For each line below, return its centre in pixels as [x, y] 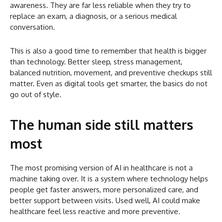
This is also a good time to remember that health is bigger [108, 51]
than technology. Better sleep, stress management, [96, 62]
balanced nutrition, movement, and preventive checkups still [111, 73]
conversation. [32, 27]
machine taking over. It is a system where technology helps [109, 179]
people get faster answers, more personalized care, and [104, 190]
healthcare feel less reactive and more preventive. [95, 212]
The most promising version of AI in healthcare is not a [101, 168]
